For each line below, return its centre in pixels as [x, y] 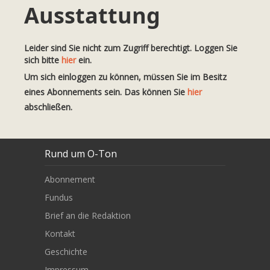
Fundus [59, 197]
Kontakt [60, 233]
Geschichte [66, 251]
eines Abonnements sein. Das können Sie [106, 92]
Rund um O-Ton [81, 153]
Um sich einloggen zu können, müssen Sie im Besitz [125, 77]
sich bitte [43, 60]
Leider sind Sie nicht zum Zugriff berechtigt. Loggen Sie [131, 48]
